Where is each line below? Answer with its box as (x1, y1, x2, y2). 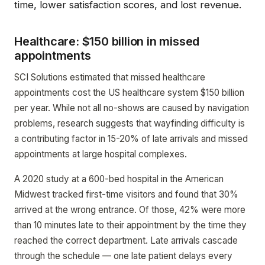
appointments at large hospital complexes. (14, 148, 187, 160)
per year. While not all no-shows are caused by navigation (14, 102, 249, 114)
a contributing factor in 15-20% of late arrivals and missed (14, 133, 248, 144)
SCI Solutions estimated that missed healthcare (14, 72, 205, 83)
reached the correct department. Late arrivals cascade (14, 235, 238, 246)
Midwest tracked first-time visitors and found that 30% (14, 189, 238, 200)
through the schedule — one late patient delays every (14, 250, 232, 261)
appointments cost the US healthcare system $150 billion (14, 87, 244, 98)
